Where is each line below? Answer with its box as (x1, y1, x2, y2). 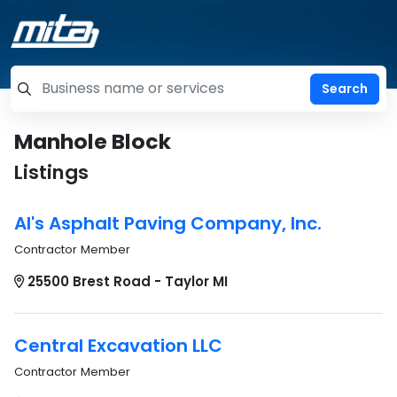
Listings (14, 159, 89, 186)
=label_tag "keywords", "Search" (17, 87, 229, 106)
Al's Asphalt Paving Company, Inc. (14, 211, 322, 236)
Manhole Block (14, 127, 171, 156)
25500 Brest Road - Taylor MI (27, 272, 228, 291)
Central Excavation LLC (14, 333, 222, 358)
